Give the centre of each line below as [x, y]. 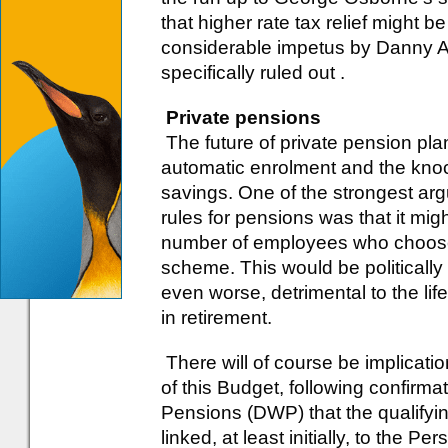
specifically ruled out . [253, 72]
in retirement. [216, 317]
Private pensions [243, 117]
